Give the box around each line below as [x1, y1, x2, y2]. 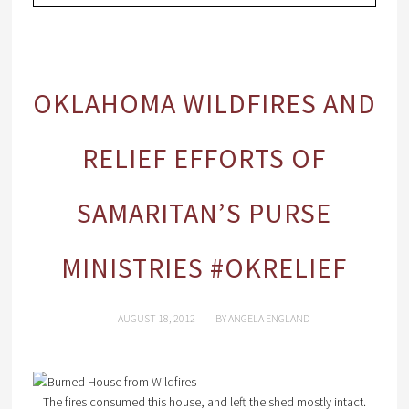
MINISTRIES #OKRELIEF [61, 250, 348, 285]
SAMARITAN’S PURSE [77, 195, 332, 230]
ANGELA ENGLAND [227, 311, 309, 325]
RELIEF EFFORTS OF [82, 141, 327, 175]
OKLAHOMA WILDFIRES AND [32, 86, 376, 121]
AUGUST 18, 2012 [117, 311, 195, 325]
